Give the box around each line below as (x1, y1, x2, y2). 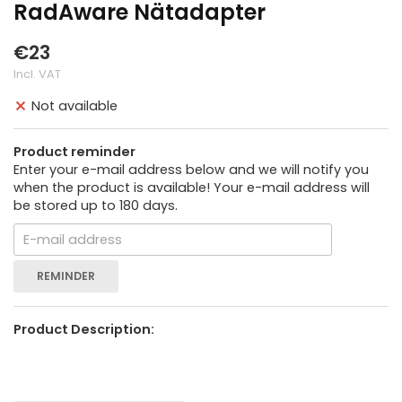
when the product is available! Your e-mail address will (13, 179, 370, 197)
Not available (31, 97, 118, 116)
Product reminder (13, 143, 135, 162)
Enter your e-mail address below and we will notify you (13, 161, 369, 179)
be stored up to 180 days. (13, 197, 178, 215)
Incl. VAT (13, 66, 61, 83)
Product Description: (13, 320, 154, 339)
